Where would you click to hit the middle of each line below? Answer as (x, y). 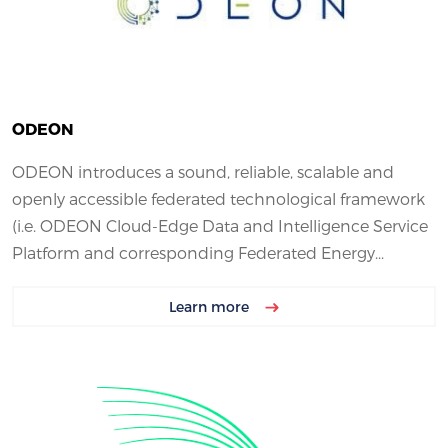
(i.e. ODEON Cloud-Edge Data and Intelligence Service (220, 226)
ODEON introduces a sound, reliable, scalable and (203, 172)
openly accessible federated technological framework (218, 199)
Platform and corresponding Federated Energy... (198, 253)
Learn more (211, 307)
